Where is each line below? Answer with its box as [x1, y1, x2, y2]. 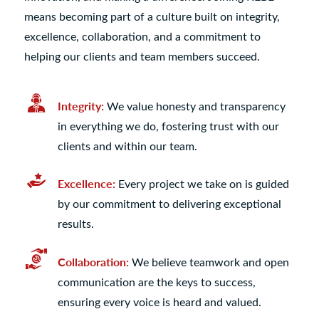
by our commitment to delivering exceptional [57, 196, 281, 211]
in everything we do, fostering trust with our [57, 117, 279, 133]
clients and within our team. [57, 137, 197, 153]
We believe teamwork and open [128, 253, 289, 269]
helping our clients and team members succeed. [23, 48, 260, 63]
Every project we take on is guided [115, 176, 289, 192]
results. [57, 216, 94, 231]
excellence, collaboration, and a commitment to [23, 28, 261, 43]
